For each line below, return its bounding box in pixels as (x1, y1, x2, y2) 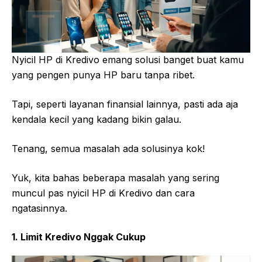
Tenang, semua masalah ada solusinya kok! (12, 143, 205, 155)
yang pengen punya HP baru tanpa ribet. (12, 69, 195, 81)
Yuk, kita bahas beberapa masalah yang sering (12, 172, 219, 184)
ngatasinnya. (12, 202, 67, 215)
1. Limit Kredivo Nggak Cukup (12, 231, 146, 243)
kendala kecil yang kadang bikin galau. (12, 113, 181, 126)
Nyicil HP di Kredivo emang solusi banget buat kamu (12, 54, 244, 66)
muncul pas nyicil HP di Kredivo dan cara (12, 187, 195, 199)
